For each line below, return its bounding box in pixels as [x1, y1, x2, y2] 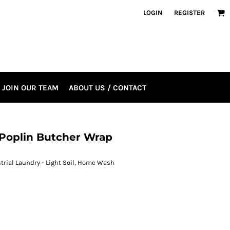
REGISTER [174, 9, 205, 16]
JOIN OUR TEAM [2, 83, 59, 92]
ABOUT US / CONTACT [69, 83, 146, 92]
